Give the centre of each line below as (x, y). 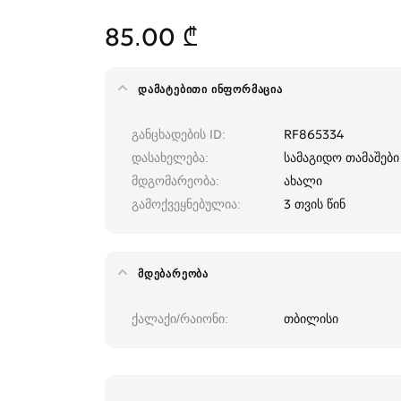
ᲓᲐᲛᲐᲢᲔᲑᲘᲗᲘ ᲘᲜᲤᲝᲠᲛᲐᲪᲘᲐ (210, 90)
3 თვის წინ (315, 205)
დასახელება (168, 158)
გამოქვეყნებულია (184, 205)
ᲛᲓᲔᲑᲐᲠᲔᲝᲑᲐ (173, 274)
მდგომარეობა (174, 181)
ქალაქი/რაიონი (178, 319)
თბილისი (311, 319)
